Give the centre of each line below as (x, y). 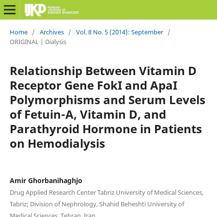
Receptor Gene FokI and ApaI (93, 85)
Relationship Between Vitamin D (103, 70)
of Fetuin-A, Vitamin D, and (88, 114)
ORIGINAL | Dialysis (38, 41)
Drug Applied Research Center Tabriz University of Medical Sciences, (106, 192)
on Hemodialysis (57, 143)
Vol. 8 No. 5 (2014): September (119, 32)
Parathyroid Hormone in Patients (106, 128)
